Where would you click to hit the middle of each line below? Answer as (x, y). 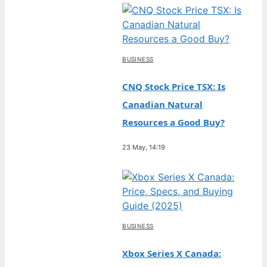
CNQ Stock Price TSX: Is (174, 86)
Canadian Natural (163, 104)
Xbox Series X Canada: (172, 253)
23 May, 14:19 (144, 147)
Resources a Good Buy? (174, 122)
